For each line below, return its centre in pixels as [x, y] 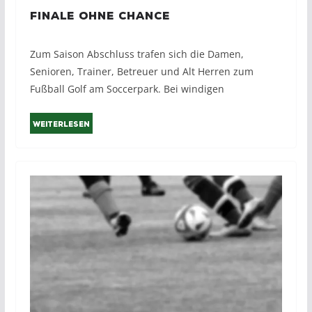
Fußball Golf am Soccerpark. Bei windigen [127, 88]
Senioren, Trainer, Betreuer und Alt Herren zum [141, 71]
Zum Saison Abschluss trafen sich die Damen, [136, 54]
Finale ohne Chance [100, 16]
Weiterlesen [61, 124]
